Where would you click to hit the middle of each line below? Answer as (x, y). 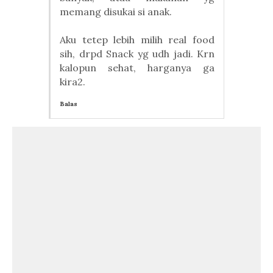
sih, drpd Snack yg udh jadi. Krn (137, 54)
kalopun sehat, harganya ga (137, 68)
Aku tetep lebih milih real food (137, 40)
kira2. (73, 82)
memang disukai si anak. (116, 12)
